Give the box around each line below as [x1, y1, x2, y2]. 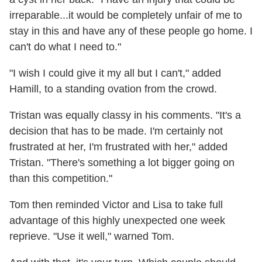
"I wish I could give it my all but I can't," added [9, 67, 221, 80]
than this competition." [9, 173, 112, 185]
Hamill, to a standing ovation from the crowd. [9, 83, 217, 95]
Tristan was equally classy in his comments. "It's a [9, 109, 241, 122]
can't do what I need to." [9, 41, 121, 53]
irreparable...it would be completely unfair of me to [9, 9, 242, 22]
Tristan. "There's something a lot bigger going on [9, 157, 235, 169]
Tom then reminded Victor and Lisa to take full [9, 199, 223, 211]
